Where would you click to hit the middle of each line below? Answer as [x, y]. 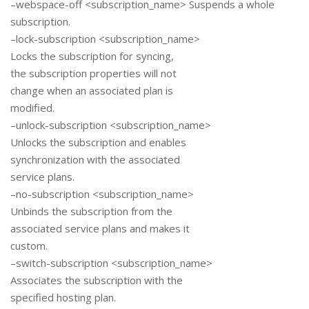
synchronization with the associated [95, 160]
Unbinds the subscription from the [91, 211]
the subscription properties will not [93, 73]
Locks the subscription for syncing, [92, 56]
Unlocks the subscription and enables [98, 142]
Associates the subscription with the [97, 280]
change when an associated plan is [92, 91]
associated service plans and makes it [100, 229]
